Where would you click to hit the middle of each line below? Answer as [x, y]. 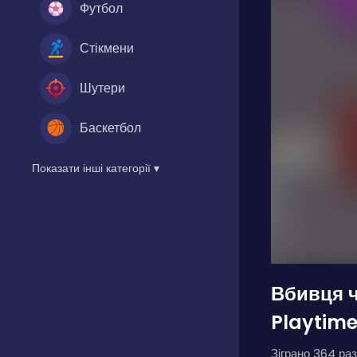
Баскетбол [110, 127]
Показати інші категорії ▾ [96, 168]
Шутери [102, 88]
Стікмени [107, 48]
